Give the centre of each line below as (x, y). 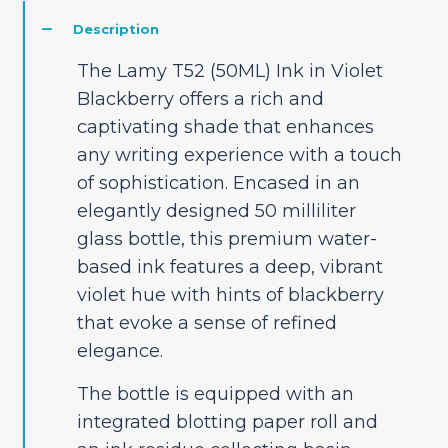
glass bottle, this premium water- (226, 239)
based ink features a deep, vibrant (229, 267)
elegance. (119, 351)
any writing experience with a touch (239, 155)
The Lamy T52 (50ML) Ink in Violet (229, 71)
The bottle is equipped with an (215, 394)
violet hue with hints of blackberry (230, 295)
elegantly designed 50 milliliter (216, 211)
